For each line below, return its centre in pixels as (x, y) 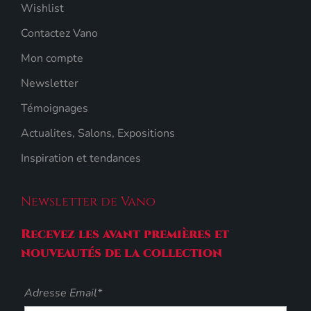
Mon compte (52, 58)
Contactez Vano (59, 33)
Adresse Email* (63, 293)
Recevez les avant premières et (125, 234)
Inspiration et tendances (81, 158)
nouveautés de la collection (121, 253)
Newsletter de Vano (88, 201)
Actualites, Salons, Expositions (98, 133)
